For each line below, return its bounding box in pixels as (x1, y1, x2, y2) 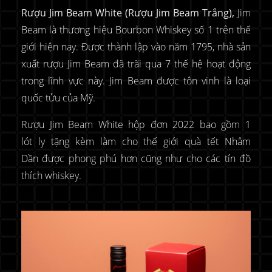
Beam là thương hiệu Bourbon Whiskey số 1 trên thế (21, 23, 251, 37)
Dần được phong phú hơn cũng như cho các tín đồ (21, 152, 251, 166)
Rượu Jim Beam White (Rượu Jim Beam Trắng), (21, 6, 234, 20)
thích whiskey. (21, 169, 81, 183)
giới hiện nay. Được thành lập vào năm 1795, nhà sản (21, 40, 251, 54)
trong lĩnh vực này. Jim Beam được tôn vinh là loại (21, 74, 251, 88)
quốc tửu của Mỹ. (21, 91, 95, 105)
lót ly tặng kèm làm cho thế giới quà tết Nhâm (21, 135, 251, 149)
